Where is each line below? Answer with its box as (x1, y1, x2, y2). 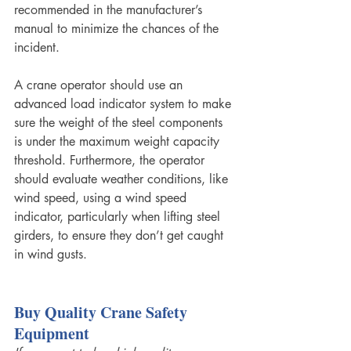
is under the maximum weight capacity (14, 133, 223, 150)
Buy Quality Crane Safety (14, 301, 191, 324)
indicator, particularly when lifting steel (14, 208, 224, 226)
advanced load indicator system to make (14, 96, 235, 113)
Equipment (14, 322, 93, 346)
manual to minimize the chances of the (14, 20, 223, 38)
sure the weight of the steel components (14, 114, 226, 132)
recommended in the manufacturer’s (14, 2, 206, 19)
